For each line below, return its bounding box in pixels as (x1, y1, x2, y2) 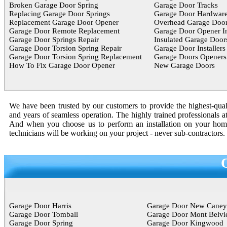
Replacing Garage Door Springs (9, 10, 110, 18)
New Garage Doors (154, 61, 215, 69)
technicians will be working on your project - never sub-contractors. (9, 129, 225, 137)
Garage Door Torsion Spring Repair (9, 44, 122, 52)
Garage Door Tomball (9, 210, 78, 218)
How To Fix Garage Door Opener (9, 61, 115, 69)
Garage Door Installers (154, 44, 225, 52)
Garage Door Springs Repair (9, 35, 99, 44)
